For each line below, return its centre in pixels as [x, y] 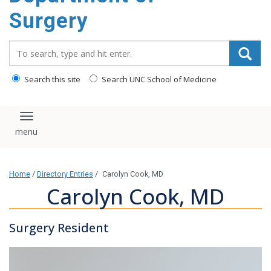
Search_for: [36, 47]
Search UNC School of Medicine [158, 79]
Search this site [51, 79]
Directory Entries [65, 174]
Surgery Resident [59, 228]
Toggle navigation [71, 122]
